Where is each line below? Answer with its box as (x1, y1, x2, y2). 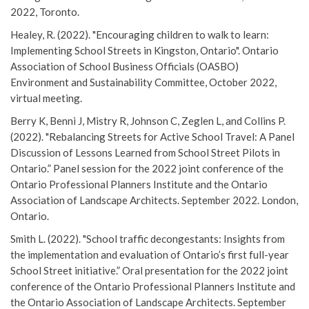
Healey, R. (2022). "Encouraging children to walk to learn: (10, 28, 269, 41)
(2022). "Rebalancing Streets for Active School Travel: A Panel (10, 130, 295, 143)
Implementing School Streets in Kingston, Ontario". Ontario (10, 44, 279, 57)
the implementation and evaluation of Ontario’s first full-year (10, 248, 289, 261)
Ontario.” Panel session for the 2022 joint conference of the (10, 162, 283, 175)
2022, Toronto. (10, 6, 79, 19)
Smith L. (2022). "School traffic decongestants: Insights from (10, 232, 285, 246)
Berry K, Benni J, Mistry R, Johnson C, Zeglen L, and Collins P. (10, 114, 286, 128)
